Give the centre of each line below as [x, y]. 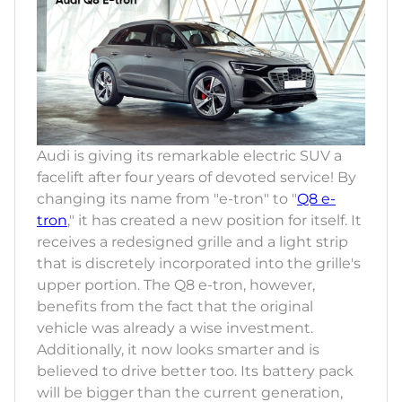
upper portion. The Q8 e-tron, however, [176, 284]
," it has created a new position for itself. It [214, 220]
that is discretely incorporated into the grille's [199, 263]
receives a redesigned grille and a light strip [192, 241]
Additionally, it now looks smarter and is [178, 349]
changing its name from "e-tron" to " [167, 198]
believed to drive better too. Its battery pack [195, 371]
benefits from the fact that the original [175, 306]
